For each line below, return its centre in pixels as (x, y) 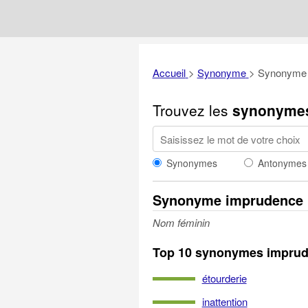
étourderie (224, 278)
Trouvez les (192, 110)
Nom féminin (181, 222)
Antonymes (282, 163)
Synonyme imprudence (228, 200)
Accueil (169, 73)
